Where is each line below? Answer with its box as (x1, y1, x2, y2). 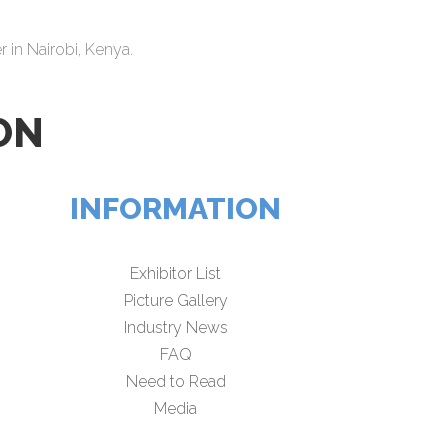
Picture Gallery (123, 291, 228, 311)
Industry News (123, 318, 228, 338)
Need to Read (125, 372, 226, 392)
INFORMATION (70, 191, 282, 227)
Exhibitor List (130, 264, 222, 284)
